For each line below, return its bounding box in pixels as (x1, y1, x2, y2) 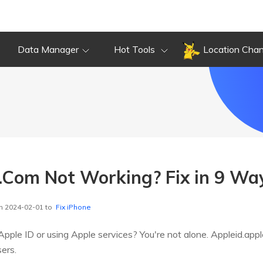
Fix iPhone (56, 203, 91, 212)
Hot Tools (114, 43, 157, 55)
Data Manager (18, 43, 79, 55)
